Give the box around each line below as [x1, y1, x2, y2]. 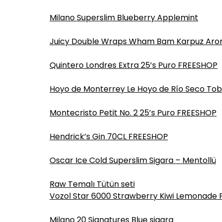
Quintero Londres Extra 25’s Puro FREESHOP [50, 59, 218, 71]
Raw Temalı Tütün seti [50, 178, 135, 190]
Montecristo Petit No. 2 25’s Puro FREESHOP [50, 107, 217, 118]
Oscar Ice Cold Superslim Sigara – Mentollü [50, 155, 216, 166]
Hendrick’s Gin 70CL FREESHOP [50, 131, 168, 142]
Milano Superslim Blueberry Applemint [50, 12, 198, 23]
